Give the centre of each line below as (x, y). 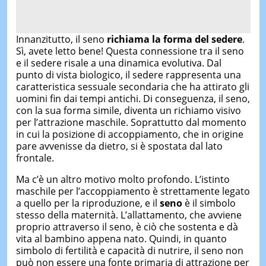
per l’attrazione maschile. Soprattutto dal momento (131, 122)
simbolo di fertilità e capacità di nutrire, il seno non (129, 250)
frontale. (35, 158)
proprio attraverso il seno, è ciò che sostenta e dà (127, 227)
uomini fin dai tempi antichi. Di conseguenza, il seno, (133, 98)
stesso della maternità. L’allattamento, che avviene (129, 215)
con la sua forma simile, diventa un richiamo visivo (128, 110)
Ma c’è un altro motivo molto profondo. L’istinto (123, 179)
